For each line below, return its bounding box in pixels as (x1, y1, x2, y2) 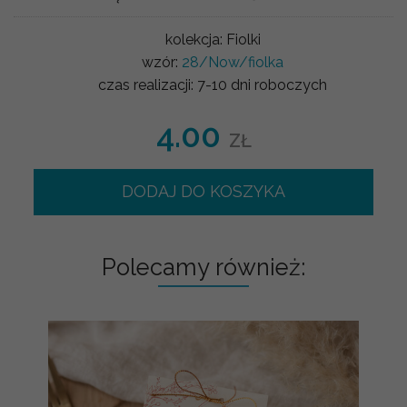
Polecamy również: (102, 253, 305, 282)
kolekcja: (164, 31, 226, 49)
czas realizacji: (98, 76, 197, 94)
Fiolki (225, 31, 261, 49)
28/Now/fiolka (182, 54, 283, 72)
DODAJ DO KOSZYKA (121, 182, 285, 202)
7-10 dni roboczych (197, 76, 327, 94)
